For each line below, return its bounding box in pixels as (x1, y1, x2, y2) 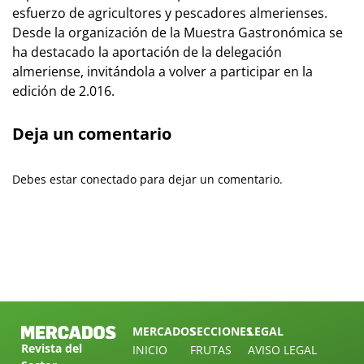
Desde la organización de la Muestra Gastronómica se (12, 24, 343, 42)
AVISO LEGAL (247, 342, 317, 358)
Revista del (21, 340, 82, 357)
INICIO (132, 342, 168, 358)
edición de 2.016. (12, 82, 115, 101)
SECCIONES (190, 323, 253, 340)
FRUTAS (190, 342, 232, 358)
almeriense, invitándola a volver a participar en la (12, 63, 313, 81)
